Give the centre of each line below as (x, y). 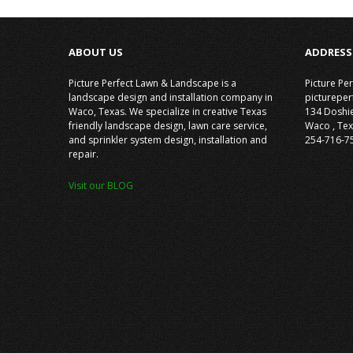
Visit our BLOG (101, 186)
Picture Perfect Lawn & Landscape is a (152, 83)
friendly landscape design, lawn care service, (168, 126)
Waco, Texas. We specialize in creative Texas (167, 111)
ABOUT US (96, 52)
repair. (84, 154)
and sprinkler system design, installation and (168, 140)
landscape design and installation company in (171, 97)
